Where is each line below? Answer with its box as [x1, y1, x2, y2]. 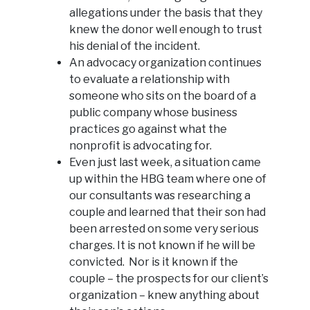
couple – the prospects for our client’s [69, 271, 268, 285]
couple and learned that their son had [69, 205, 266, 219]
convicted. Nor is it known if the [69, 255, 238, 268]
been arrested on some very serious [69, 221, 259, 235]
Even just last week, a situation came [69, 155, 261, 169]
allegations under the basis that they [69, 6, 262, 19]
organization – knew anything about [69, 288, 259, 302]
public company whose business [69, 105, 237, 119]
